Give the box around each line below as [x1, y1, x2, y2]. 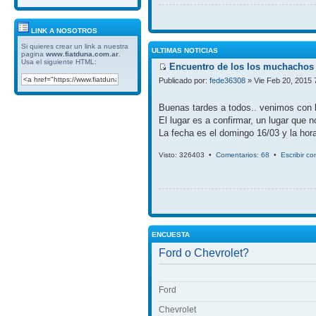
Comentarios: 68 [216, 151, 269, 159]
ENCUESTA [152, 231, 190, 238]
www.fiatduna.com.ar [46, 49, 119, 58]
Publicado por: [159, 76, 209, 85]
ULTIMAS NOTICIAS [152, 47, 218, 54]
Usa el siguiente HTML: [21, 57, 97, 66]
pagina [21, 49, 46, 58]
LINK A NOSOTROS [29, 26, 97, 35]
